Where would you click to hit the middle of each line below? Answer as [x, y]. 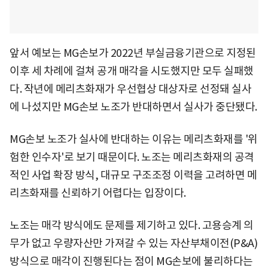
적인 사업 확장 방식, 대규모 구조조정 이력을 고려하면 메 [133, 175]
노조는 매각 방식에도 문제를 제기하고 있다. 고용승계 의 [132, 225]
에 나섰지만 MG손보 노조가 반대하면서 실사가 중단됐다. [133, 106]
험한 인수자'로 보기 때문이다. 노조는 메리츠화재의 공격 [132, 157]
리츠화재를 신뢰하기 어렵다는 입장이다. [98, 193]
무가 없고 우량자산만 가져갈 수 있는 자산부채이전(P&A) [133, 243]
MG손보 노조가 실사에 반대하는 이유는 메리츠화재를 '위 [134, 139]
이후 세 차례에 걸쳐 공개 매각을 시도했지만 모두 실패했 [132, 71]
